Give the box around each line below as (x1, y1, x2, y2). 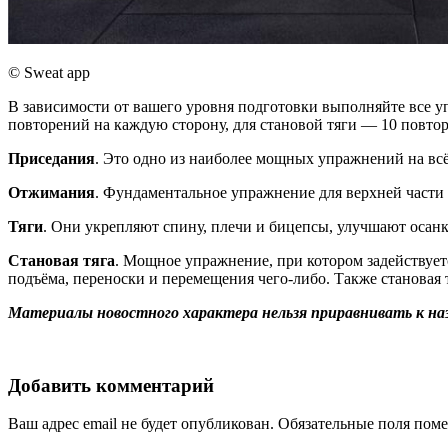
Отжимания (8, 183, 95, 201)
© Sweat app (8, 63, 90, 81)
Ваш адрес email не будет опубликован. (8, 415, 274, 433)
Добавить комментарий (8, 374, 214, 396)
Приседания (8, 149, 95, 167)
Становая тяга (8, 251, 115, 269)
